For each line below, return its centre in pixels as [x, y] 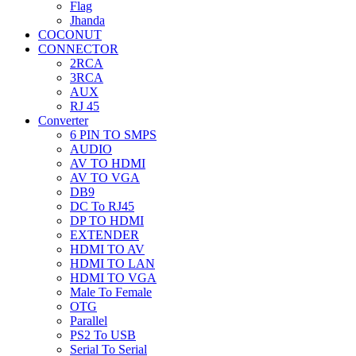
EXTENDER [104, 235]
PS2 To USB [103, 335]
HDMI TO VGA [113, 278]
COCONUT [70, 35]
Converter [63, 120]
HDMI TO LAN [112, 263]
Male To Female [111, 292]
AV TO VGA [105, 178]
